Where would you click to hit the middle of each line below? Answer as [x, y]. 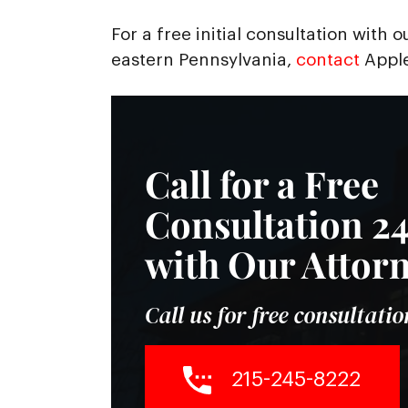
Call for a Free [261, 183]
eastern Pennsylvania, [203, 60]
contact [327, 60]
